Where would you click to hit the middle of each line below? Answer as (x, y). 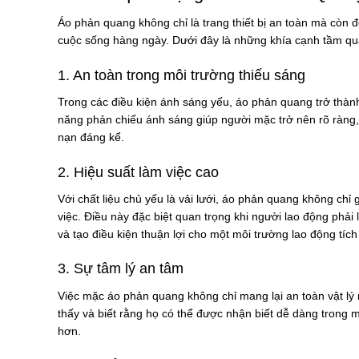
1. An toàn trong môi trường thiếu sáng (182, 75)
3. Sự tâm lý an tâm (121, 269)
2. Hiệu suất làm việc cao (138, 172)
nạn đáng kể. (91, 137)
